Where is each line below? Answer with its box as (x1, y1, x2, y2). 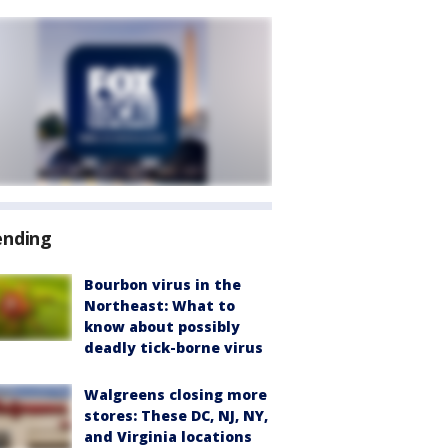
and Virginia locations (84, 427, 252, 446)
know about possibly (84, 317, 240, 336)
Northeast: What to (84, 296, 235, 315)
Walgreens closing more (84, 385, 267, 404)
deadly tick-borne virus (84, 338, 263, 357)
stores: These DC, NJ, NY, (84, 406, 268, 425)
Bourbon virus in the (84, 275, 241, 294)
